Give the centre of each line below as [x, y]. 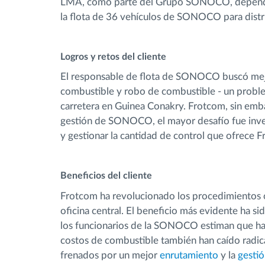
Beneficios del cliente [106, 176]
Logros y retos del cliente [113, 56]
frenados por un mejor [110, 255]
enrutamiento [189, 255]
